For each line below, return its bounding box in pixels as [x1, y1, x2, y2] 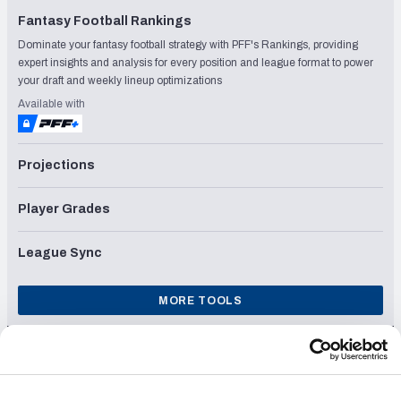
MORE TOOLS [158, 294, 243, 307]
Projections [18, 158, 95, 172]
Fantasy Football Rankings [18, 13, 192, 28]
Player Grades [18, 201, 110, 216]
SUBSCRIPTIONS [145, 329, 256, 344]
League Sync [18, 245, 102, 260]
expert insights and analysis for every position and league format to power [18, 55, 373, 69]
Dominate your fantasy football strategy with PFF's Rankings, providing [18, 38, 358, 51]
